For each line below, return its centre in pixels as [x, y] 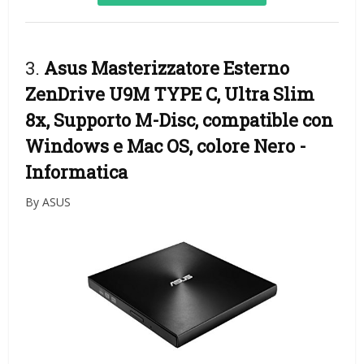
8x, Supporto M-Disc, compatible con [180, 120]
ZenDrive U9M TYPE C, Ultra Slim [170, 94]
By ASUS [48, 202]
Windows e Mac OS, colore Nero [162, 146]
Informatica [77, 172]
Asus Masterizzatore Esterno [167, 68]
